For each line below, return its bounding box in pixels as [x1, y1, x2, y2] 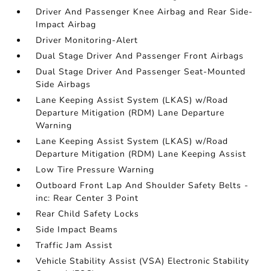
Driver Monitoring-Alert [36, 34, 139, 46]
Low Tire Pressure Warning [36, 164, 155, 175]
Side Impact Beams [36, 224, 119, 235]
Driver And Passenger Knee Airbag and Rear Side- [36, 6, 253, 18]
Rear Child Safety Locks [36, 208, 140, 220]
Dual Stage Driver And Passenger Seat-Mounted [36, 66, 246, 77]
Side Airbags [36, 79, 91, 90]
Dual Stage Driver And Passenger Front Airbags [36, 50, 244, 62]
